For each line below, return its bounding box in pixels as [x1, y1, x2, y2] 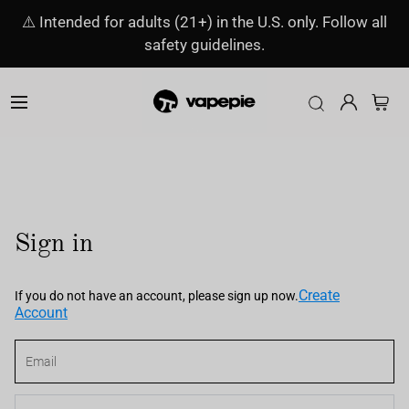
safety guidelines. [144, 36, 265, 54]
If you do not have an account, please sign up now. [15, 288, 299, 303]
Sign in [15, 226, 93, 258]
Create [299, 287, 340, 304]
